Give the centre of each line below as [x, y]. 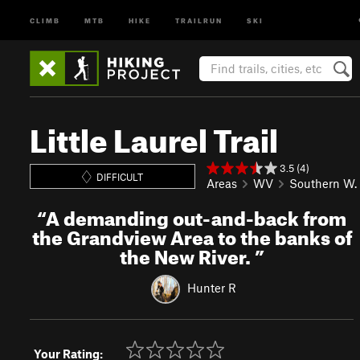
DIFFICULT [120, 176]
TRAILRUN [199, 20]
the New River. [187, 254]
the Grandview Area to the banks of [192, 235]
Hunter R [212, 287]
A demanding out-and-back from [196, 215]
